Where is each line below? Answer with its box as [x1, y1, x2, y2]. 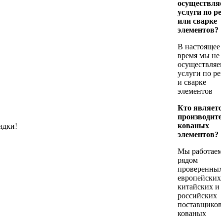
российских [178, 191, 217, 200]
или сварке [178, 17, 217, 25]
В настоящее [178, 42, 220, 51]
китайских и [178, 183, 220, 191]
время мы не [178, 51, 220, 60]
